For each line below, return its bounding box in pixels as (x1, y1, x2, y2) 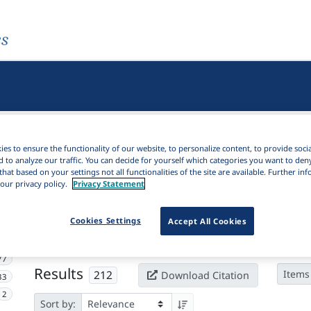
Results (33, 263, 83, 283)
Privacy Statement (73, 178, 144, 189)
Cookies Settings (70, 215, 142, 226)
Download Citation (160, 268, 249, 282)
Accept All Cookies (168, 215, 247, 226)
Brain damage (78, 223, 136, 236)
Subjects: (39, 223, 78, 236)
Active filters (33, 195, 113, 214)
